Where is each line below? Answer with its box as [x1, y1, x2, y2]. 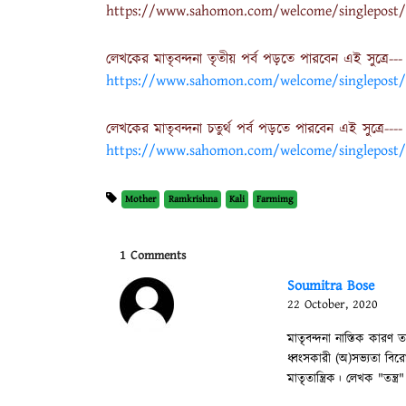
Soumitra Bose [287, 275, 374, 297]
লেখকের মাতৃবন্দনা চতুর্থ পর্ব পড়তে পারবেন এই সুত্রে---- [106, 119, 402, 140]
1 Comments [120, 246, 186, 266]
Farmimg [256, 192, 294, 207]
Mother [125, 192, 157, 207]
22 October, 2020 [287, 295, 378, 314]
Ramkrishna [168, 192, 217, 207]
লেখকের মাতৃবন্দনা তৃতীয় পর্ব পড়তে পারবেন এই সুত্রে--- [106, 48, 402, 70]
